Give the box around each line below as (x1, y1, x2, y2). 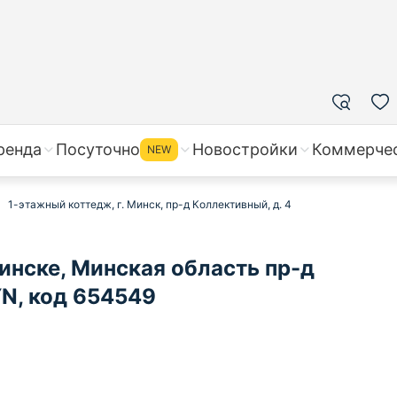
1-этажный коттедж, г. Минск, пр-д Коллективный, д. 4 (8, 198, 292, 211)
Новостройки (192, 140, 298, 159)
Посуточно (56, 140, 140, 159)
